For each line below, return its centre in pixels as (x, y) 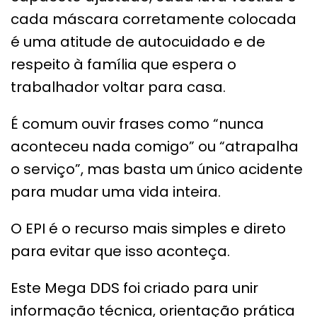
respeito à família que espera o (123, 64)
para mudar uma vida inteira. (116, 191)
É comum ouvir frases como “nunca (137, 123)
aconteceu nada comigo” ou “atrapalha (155, 146)
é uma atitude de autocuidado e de (138, 41)
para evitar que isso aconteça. (120, 251)
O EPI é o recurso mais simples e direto (148, 228)
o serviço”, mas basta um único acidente (157, 169)
